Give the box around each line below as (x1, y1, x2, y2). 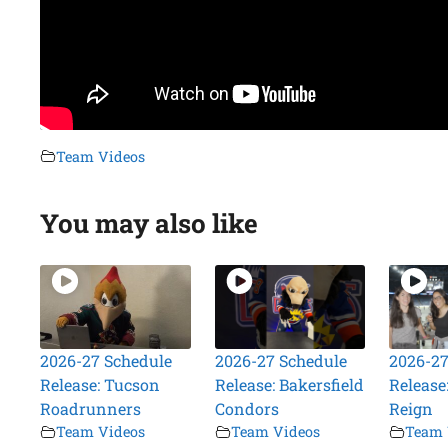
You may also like (40, 205, 259, 240)
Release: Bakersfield (214, 374, 364, 396)
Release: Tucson (40, 374, 161, 396)
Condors (214, 398, 279, 420)
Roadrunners (40, 398, 142, 420)
